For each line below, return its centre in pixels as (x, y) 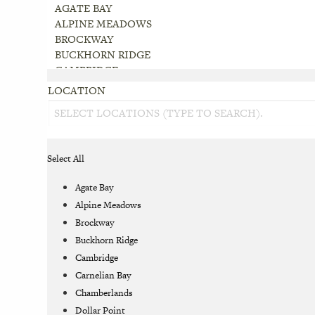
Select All (66, 159)
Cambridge (97, 258)
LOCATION (77, 91)
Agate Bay (95, 188)
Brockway (95, 223)
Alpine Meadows (109, 205)
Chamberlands (104, 293)
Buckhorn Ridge (107, 240)
